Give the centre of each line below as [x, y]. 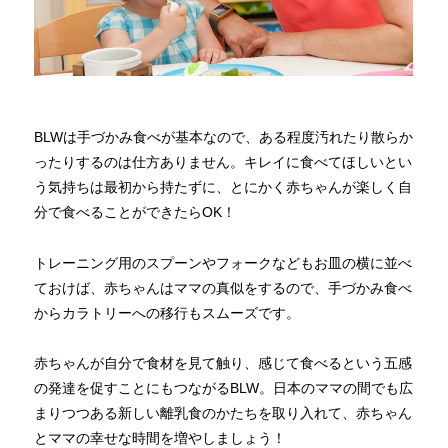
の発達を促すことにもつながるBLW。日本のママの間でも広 [224, 388]
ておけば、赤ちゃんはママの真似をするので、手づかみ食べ [223, 287]
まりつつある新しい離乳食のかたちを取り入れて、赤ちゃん [223, 413]
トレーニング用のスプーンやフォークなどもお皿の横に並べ [223, 262]
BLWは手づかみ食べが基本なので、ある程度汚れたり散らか [224, 137]
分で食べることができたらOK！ [135, 212]
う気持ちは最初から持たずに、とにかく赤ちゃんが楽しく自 [223, 187]
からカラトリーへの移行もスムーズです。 [167, 312]
